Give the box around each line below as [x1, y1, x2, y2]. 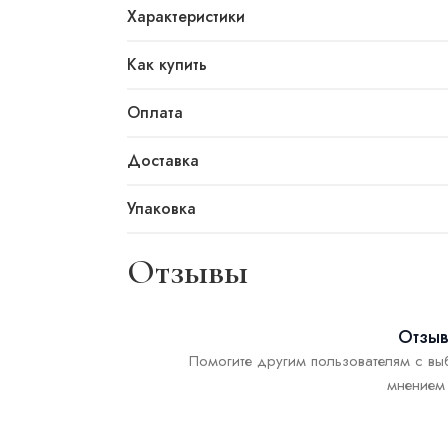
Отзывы [127, 250, 248, 293]
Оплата [127, 101, 183, 124]
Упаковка [127, 197, 196, 220]
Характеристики [127, 5, 245, 28]
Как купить [127, 53, 207, 76]
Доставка [127, 149, 199, 172]
